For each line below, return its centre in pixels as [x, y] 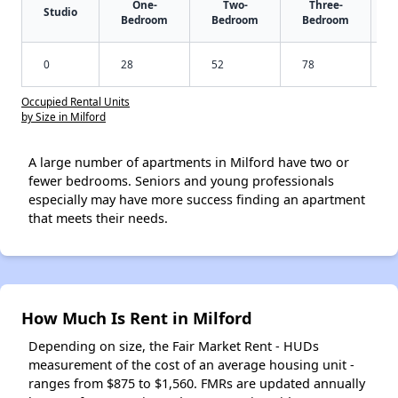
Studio [60, 12]
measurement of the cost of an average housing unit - [191, 365]
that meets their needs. [98, 219]
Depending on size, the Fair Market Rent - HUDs [174, 346]
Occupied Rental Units [76, 102]
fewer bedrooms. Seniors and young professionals [181, 181]
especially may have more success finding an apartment [197, 200]
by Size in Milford [64, 117]
